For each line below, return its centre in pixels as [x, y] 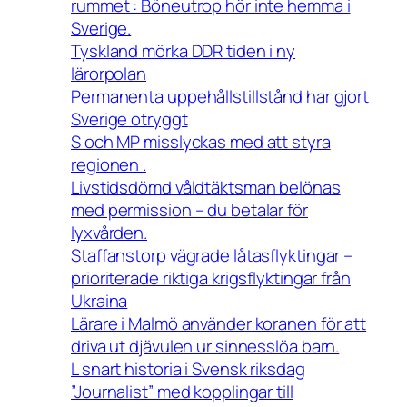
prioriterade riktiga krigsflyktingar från [211, 278]
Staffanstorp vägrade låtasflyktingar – [212, 255]
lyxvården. [109, 232]
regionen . [109, 164]
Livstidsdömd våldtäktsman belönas [206, 187]
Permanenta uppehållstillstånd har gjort [220, 96]
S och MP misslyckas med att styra [201, 141]
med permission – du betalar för [189, 209]
